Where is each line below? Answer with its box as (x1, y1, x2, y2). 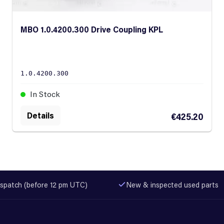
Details (27, 110, 54, 121)
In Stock (28, 88, 60, 99)
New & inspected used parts (126, 179, 218, 189)
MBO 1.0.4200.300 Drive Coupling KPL (20, 24, 163, 35)
